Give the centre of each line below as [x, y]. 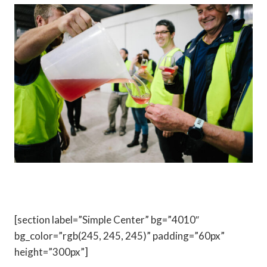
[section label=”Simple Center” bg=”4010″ [107, 220]
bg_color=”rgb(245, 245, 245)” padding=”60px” [119, 236]
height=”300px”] [51, 252]
